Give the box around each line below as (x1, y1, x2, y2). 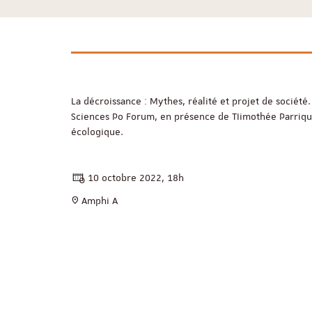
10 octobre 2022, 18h (88, 171, 184, 184)
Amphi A (81, 194, 118, 207)
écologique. (71, 125, 123, 138)
